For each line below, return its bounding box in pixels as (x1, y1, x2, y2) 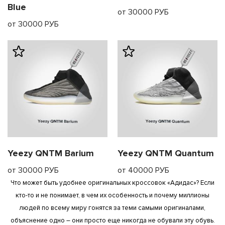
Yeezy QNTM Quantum (118, 147, 214, 159)
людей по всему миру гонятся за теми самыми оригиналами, (20, 203, 205, 212)
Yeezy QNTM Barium (8, 147, 94, 159)
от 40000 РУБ (118, 165, 169, 175)
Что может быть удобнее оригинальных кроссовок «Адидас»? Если (11, 178, 214, 187)
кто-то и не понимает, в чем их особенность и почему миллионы (16, 191, 209, 199)
